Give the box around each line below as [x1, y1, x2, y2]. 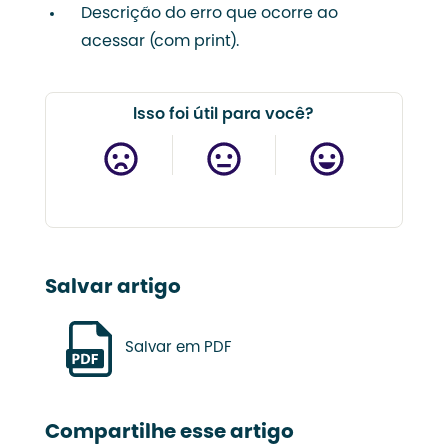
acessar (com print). [80, 34, 239, 50]
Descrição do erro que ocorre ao [80, 6, 338, 22]
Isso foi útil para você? [133, 107, 315, 123]
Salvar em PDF [124, 341, 232, 356]
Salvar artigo [44, 278, 181, 298]
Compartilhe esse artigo [44, 423, 294, 443]
